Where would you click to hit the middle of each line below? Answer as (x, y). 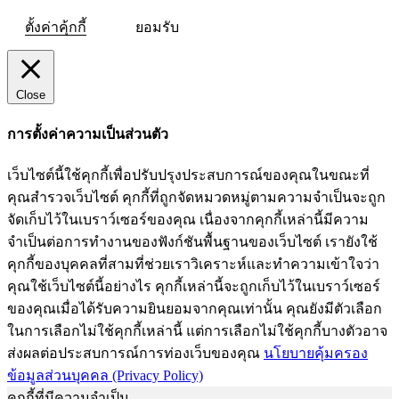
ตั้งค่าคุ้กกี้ (56, 27)
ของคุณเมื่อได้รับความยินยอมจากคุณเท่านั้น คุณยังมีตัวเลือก (195, 309)
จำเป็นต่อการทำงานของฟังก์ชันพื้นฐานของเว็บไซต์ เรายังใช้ (192, 242)
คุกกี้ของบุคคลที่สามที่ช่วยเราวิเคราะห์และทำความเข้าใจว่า (193, 265)
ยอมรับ (157, 27)
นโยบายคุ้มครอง (316, 354)
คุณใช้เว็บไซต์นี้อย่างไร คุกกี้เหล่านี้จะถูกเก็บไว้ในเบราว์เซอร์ (194, 287)
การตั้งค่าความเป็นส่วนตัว (88, 134)
